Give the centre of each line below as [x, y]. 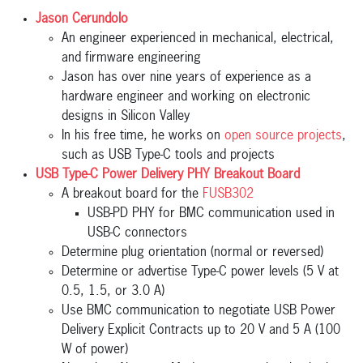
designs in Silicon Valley [126, 117]
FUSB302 [228, 194]
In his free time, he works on [143, 136]
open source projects [283, 136]
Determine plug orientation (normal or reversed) [192, 253]
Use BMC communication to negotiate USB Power [199, 311]
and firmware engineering [131, 58]
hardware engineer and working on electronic [186, 97]
